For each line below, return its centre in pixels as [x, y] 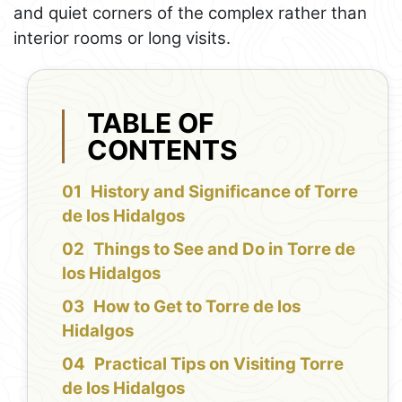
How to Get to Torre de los [197, 307]
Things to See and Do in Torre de [225, 249]
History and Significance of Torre [225, 192]
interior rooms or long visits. [122, 39]
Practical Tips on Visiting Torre [219, 364]
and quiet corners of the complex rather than [190, 13]
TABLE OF [151, 122]
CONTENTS [163, 149]
